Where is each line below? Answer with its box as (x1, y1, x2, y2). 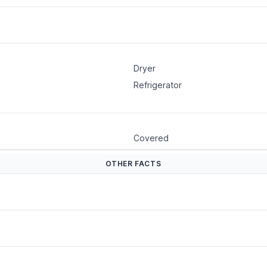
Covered (133, 133, 169, 144)
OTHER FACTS (105, 159, 162, 169)
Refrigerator (133, 80, 182, 91)
